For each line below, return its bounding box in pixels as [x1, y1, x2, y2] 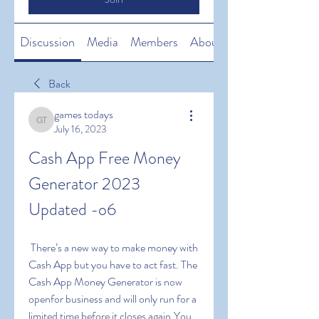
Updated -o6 [28, 197, 116, 221]
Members [130, 33, 178, 51]
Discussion [20, 33, 75, 51]
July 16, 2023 [54, 122, 107, 136]
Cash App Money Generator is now [28, 273, 182, 290]
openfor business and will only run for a [28, 291, 197, 307]
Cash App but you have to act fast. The [28, 256, 197, 273]
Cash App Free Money [28, 146, 181, 170]
